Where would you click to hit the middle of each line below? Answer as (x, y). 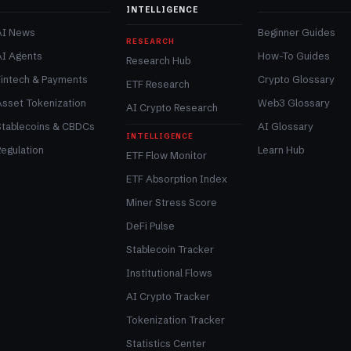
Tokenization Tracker (176, 320)
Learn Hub (280, 150)
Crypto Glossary (296, 80)
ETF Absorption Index (177, 179)
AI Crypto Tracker (168, 297)
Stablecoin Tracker (170, 250)
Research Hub (159, 61)
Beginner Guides (296, 33)
